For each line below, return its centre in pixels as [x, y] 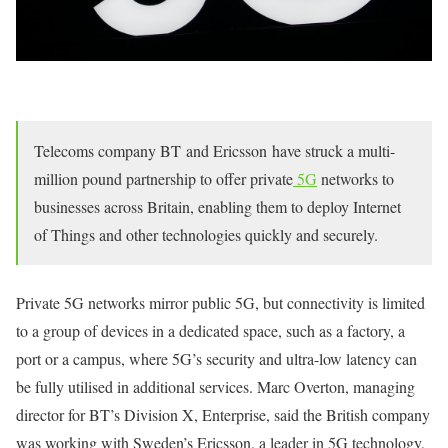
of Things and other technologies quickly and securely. [206, 235]
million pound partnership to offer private [163, 179]
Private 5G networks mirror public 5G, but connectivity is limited [220, 303]
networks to [355, 179]
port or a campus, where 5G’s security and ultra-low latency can [216, 359]
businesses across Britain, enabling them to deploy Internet [217, 207]
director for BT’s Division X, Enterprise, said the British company [223, 415]
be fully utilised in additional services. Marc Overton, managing [215, 387]
